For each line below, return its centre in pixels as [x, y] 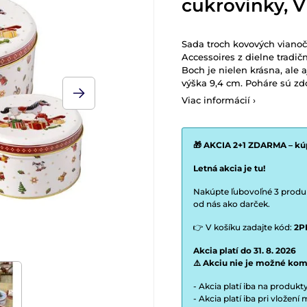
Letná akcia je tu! [229, 168]
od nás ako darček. [232, 204]
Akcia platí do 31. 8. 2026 [245, 250]
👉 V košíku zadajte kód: [244, 227]
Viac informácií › [219, 100]
